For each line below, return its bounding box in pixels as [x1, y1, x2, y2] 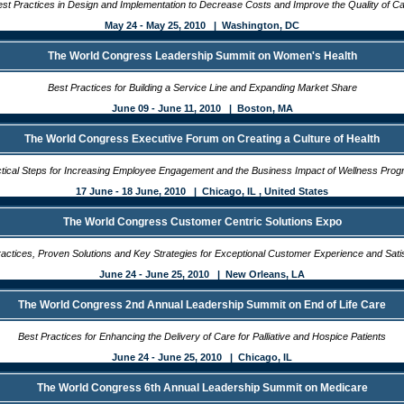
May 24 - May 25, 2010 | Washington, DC [105, 20, 299, 31]
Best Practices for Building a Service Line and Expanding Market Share [47, 82, 357, 93]
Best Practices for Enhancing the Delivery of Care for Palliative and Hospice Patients [18, 331, 386, 342]
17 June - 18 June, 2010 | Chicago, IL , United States [76, 186, 328, 197]
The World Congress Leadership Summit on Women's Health [47, 50, 357, 62]
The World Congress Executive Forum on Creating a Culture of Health [24, 133, 380, 145]
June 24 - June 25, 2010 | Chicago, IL [112, 352, 292, 363]
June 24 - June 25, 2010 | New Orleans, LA [99, 269, 305, 280]
